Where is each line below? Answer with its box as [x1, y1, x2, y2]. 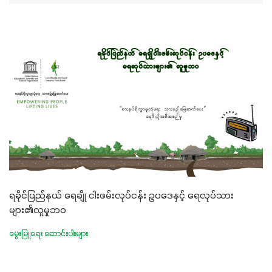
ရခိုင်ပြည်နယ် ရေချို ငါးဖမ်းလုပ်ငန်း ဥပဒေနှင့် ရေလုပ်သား [9, 189, 234, 202]
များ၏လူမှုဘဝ [9, 204, 66, 217]
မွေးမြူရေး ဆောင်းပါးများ [9, 229, 88, 239]
